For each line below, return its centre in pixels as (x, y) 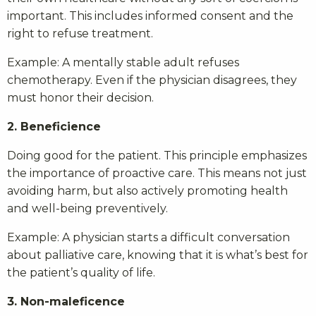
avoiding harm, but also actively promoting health (147, 191)
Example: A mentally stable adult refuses (123, 63)
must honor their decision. (80, 98)
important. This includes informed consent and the (150, 16)
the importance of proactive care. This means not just (157, 174)
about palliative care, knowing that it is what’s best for (158, 255)
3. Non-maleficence (66, 302)
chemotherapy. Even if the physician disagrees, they (152, 80)
